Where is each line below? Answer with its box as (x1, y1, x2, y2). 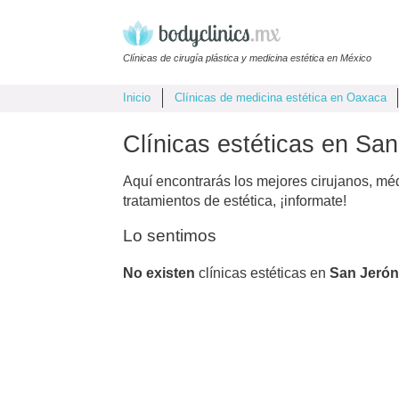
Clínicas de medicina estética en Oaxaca (174, 91, 387, 105)
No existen (123, 265, 195, 281)
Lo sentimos (123, 225, 216, 245)
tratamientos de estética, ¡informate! (123, 192, 346, 208)
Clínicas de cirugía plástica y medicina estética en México (123, 52, 371, 63)
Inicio (123, 91, 151, 105)
